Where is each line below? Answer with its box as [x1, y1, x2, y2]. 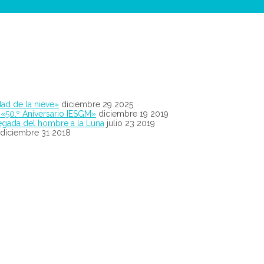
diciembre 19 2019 [98, 108, 169, 118]
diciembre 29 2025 [61, 99, 133, 109]
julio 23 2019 [107, 118, 155, 128]
